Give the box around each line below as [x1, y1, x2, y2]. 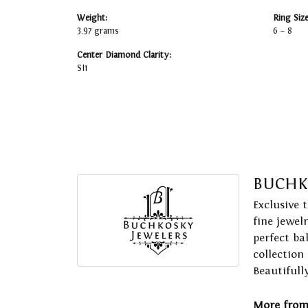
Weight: [77, 13, 107, 23]
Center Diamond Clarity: [77, 50, 171, 60]
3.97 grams [77, 26, 119, 36]
